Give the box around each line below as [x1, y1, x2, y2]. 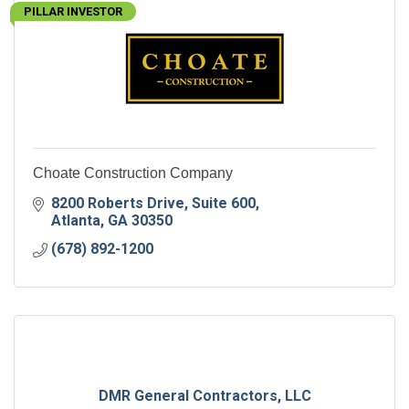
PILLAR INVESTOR [24, 5, 122, 19]
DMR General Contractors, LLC [98, 387, 311, 405]
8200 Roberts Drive [51, 194, 184, 213]
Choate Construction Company [33, 165, 233, 182]
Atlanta [51, 212, 100, 230]
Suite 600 [192, 194, 256, 213]
